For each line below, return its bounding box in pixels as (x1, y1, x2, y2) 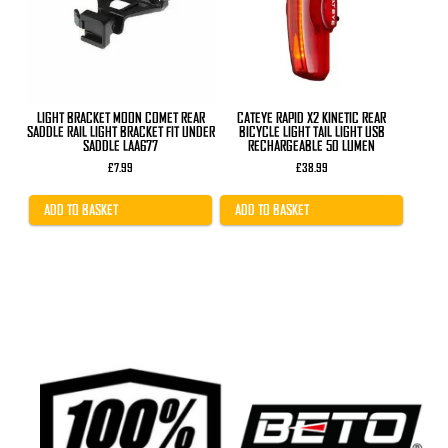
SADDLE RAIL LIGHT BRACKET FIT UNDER (26, 123, 215, 140)
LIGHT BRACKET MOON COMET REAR (36, 109, 205, 126)
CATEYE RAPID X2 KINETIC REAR (237, 109, 387, 126)
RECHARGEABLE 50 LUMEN (248, 137, 376, 154)
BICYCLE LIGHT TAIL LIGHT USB (238, 123, 385, 140)
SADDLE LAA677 (83, 137, 159, 154)
